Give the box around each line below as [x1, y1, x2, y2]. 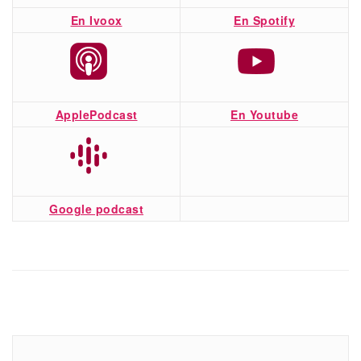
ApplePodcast [55, 106, 138, 122]
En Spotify [234, 11, 295, 28]
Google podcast [49, 200, 143, 217]
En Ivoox [70, 11, 122, 28]
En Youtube [230, 106, 298, 122]
